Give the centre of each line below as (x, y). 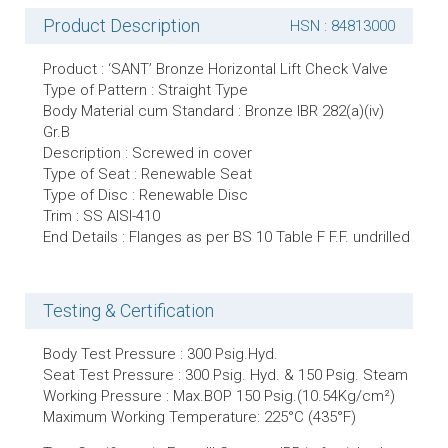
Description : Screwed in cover (147, 153)
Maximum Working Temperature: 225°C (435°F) (199, 417)
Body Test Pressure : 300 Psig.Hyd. (160, 354)
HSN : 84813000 (342, 26)
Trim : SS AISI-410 (101, 216)
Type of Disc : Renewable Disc (145, 195)
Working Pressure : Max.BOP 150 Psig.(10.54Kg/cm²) (219, 396)
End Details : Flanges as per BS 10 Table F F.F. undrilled (226, 237)
